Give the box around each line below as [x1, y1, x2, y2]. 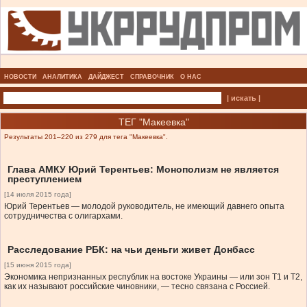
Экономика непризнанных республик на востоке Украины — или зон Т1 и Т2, [4, 272, 302, 282]
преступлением [8, 173, 82, 185]
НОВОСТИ [4, 73, 36, 81]
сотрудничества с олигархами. [4, 211, 123, 221]
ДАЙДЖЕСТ [88, 73, 124, 81]
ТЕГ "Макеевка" [118, 116, 189, 128]
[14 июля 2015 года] [4, 191, 71, 199]
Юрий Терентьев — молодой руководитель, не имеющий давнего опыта [4, 201, 284, 212]
